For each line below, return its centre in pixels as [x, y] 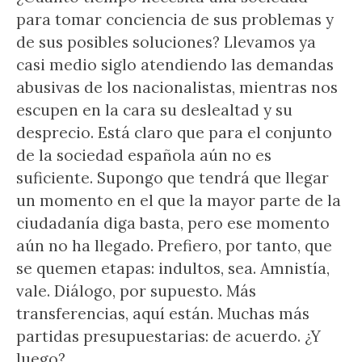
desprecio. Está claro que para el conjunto [174, 133]
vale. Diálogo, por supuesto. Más [136, 291]
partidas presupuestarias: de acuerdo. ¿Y [168, 336]
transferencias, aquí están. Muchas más [163, 314]
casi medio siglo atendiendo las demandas [175, 65]
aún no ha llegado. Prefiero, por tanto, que [174, 246]
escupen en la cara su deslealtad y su [154, 110]
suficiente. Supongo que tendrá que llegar [173, 178]
